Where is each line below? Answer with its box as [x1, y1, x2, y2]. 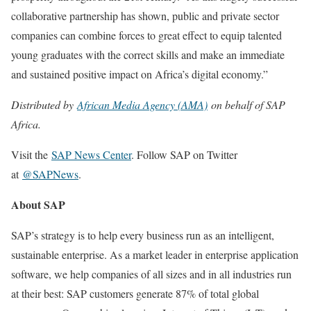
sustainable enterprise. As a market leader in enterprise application [11, 247, 299, 262]
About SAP [11, 196, 65, 212]
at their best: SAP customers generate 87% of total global [11, 286, 259, 301]
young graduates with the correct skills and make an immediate [11, 47, 285, 62]
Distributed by [11, 97, 77, 112]
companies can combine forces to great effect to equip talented [11, 28, 282, 42]
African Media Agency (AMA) [77, 97, 208, 112]
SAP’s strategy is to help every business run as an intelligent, [11, 228, 274, 242]
